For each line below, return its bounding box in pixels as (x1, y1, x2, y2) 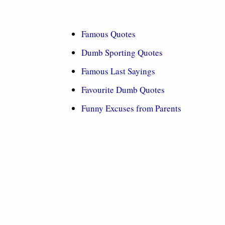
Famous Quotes (81, 28, 136, 40)
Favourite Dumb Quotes (81, 84, 165, 95)
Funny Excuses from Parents (81, 102, 181, 114)
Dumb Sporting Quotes (81, 47, 163, 58)
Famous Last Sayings (81, 65, 155, 77)
